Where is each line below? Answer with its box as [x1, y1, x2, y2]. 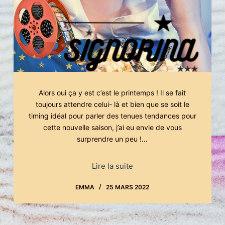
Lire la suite [91, 161, 133, 171]
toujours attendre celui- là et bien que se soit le [35, 100, 189, 109]
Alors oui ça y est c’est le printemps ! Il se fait [39, 88, 186, 97]
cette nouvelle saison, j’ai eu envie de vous [43, 123, 182, 132]
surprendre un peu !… [77, 135, 148, 144]
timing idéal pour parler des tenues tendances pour [28, 111, 196, 121]
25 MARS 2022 [106, 183, 150, 191]
